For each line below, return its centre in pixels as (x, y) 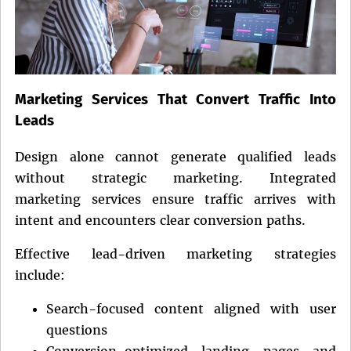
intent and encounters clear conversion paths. (160, 220)
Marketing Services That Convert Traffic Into (175, 99)
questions (77, 329)
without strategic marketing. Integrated (175, 177)
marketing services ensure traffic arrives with (175, 199)
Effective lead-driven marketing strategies (175, 253)
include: (40, 275)
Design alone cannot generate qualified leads (175, 156)
